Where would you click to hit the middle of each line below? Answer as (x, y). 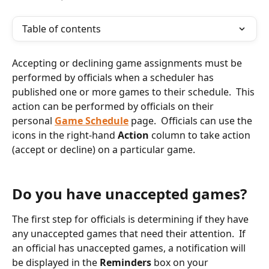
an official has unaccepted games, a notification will (130, 248)
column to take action (201, 135)
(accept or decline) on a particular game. (104, 150)
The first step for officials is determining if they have (131, 219)
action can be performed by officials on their (114, 106)
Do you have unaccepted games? (129, 193)
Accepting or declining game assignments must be (128, 63)
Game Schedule (92, 121)
